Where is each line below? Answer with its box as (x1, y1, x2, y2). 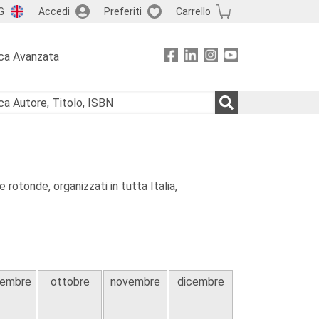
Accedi (38, 5, 70, 17)
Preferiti (103, 5, 142, 17)
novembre (110, 275, 160, 288)
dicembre (177, 275, 224, 288)
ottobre (50, 275, 90, 288)
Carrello (175, 5, 211, 17)
